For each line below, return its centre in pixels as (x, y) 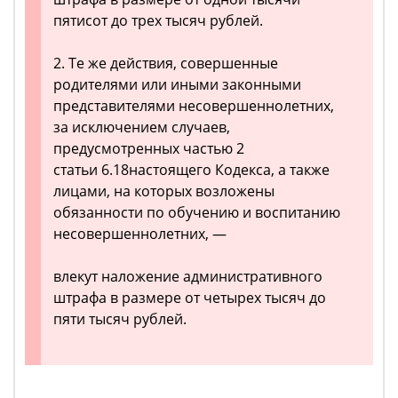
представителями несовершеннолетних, (194, 106)
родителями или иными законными (177, 84)
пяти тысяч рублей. (120, 319)
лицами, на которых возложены (164, 191)
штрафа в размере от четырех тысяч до (190, 298)
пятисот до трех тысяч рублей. (158, 20)
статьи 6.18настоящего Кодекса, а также (191, 170)
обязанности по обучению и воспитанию (197, 212)
